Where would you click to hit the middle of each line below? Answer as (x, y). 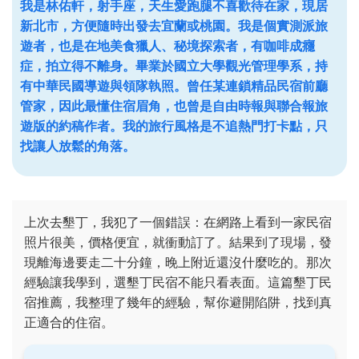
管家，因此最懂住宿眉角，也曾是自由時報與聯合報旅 (174, 106)
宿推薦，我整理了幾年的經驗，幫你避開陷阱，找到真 (178, 302)
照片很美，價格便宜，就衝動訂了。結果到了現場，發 (178, 242)
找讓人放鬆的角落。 (78, 146)
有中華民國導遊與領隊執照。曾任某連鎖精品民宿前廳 (174, 86)
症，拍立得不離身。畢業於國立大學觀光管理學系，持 (174, 66)
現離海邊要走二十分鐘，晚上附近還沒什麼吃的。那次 (178, 262)
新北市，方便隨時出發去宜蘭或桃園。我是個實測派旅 (174, 26)
